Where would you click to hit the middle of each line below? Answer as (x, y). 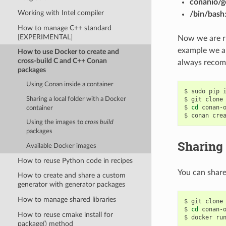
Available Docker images (62, 146)
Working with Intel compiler (61, 13)
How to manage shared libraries (67, 200)
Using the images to (56, 123)
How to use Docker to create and (68, 52)
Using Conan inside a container (70, 85)
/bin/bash (207, 14)
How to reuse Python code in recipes (75, 160)
